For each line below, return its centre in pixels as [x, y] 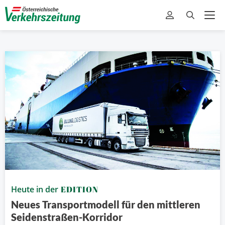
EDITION [80, 190]
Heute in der [36, 190]
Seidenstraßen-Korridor [67, 217]
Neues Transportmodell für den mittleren [106, 205]
